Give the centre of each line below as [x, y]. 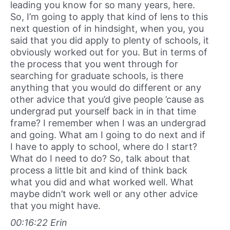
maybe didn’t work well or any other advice [104, 194]
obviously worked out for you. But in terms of [109, 52]
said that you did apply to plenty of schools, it [110, 40]
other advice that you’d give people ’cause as [107, 99]
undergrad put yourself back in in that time [103, 111]
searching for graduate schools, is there [97, 75]
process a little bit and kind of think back [99, 170]
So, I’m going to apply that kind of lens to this [109, 16]
